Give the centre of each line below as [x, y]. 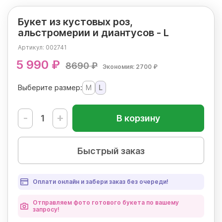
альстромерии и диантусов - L [93, 33]
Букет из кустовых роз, [75, 22]
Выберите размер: [50, 88]
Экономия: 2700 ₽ [130, 67]
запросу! [46, 210]
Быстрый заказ [111, 151]
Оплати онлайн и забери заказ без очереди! [101, 182]
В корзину [138, 118]
